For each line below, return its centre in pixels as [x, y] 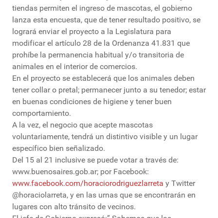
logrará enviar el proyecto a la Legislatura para [92, 32]
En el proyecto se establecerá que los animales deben [103, 78]
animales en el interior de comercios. [75, 67]
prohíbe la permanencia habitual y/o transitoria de [98, 55]
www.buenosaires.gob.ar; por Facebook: [81, 172]
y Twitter [179, 183]
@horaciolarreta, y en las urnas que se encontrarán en [104, 195]
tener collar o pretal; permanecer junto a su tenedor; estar [109, 90]
